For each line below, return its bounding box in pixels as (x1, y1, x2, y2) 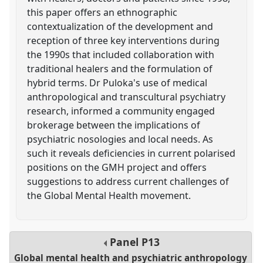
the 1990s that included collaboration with (27, 48, 215, 61)
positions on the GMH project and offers (27, 160, 207, 174)
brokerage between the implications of (27, 118, 201, 131)
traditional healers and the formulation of (27, 62, 213, 75)
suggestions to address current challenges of (27, 174, 230, 188)
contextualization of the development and (27, 19, 214, 33)
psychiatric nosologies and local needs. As (27, 132, 214, 146)
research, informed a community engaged (27, 104, 215, 117)
